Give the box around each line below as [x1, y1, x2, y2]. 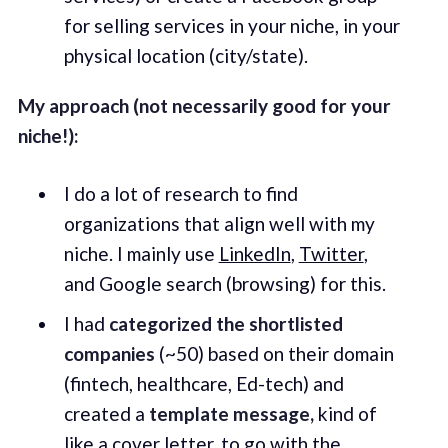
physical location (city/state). [63, 44, 308, 68]
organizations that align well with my [63, 212, 375, 236]
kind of [313, 401, 377, 425]
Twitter [298, 242, 364, 266]
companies [63, 341, 155, 365]
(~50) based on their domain [154, 341, 394, 365]
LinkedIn [218, 242, 291, 266]
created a [63, 401, 149, 425]
